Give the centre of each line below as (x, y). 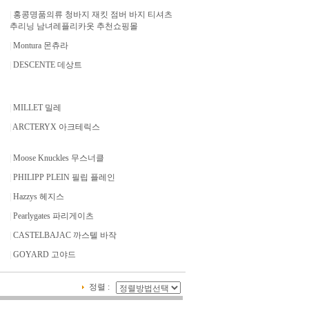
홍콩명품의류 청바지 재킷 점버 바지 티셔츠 (92, 14)
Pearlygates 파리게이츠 (53, 216)
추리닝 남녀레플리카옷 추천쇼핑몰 (73, 26)
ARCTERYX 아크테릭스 (56, 127)
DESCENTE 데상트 (47, 65)
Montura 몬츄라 (40, 46)
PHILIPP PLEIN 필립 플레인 (64, 177)
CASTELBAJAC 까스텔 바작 (64, 235)
